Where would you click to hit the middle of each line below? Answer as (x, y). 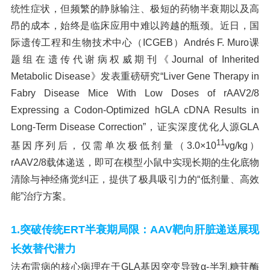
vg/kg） (242, 146)
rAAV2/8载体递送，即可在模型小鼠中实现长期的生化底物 (135, 163)
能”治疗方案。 (41, 196)
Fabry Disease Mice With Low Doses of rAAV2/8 (135, 93)
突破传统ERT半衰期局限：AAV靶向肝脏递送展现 (140, 230)
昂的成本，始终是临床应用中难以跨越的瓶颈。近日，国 (135, 26)
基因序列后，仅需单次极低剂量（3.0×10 (113, 146)
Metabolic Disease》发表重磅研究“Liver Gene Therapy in (135, 76)
